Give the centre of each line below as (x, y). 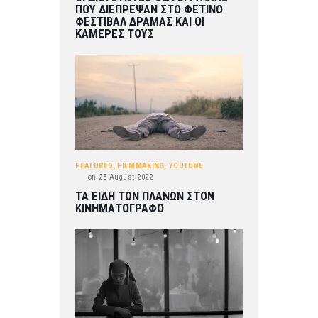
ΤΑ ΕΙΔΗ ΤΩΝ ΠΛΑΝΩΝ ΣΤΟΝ (145, 197)
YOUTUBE (186, 166)
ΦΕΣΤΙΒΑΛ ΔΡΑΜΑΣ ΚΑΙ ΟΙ (140, 21)
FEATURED (94, 166)
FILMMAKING (141, 166)
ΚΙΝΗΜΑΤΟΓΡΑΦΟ (120, 209)
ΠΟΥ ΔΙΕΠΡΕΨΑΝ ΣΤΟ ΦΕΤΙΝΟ (149, 9)
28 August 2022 (125, 177)
